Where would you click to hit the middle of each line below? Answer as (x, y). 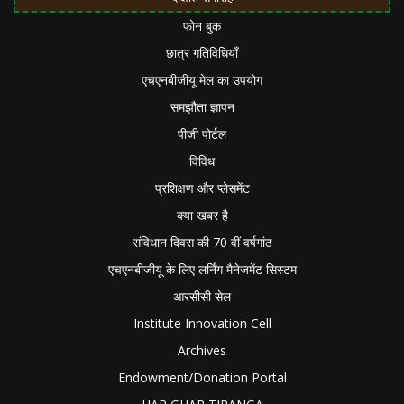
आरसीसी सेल (202, 296)
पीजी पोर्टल (202, 134)
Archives (202, 350)
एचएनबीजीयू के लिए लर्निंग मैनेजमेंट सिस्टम (202, 269)
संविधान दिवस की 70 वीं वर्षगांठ (202, 242)
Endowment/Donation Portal (202, 377)
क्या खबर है (202, 215)
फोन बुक (202, 26)
